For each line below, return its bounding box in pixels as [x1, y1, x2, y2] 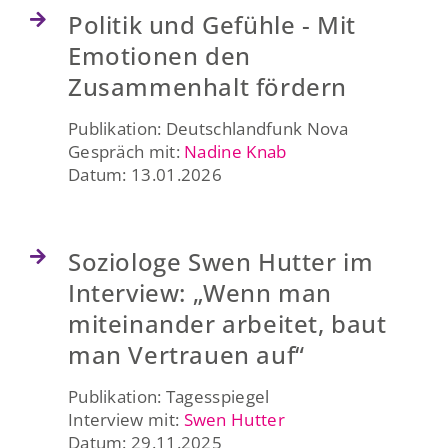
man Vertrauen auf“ [67, 337, 305, 371]
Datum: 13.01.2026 [67, 162, 223, 186]
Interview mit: [67, 407, 184, 431]
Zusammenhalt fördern [67, 69, 347, 103]
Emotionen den [67, 38, 251, 72]
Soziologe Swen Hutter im [67, 244, 374, 278]
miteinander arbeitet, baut [67, 306, 387, 340]
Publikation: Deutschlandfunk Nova [67, 116, 348, 140]
